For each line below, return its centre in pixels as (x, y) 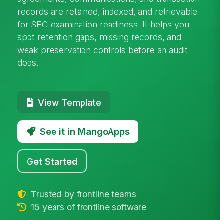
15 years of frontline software (87, 207)
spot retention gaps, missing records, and (99, 37)
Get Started (52, 161)
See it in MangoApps (84, 131)
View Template (69, 102)
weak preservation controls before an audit (103, 50)
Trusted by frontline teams (82, 194)
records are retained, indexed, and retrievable (108, 11)
